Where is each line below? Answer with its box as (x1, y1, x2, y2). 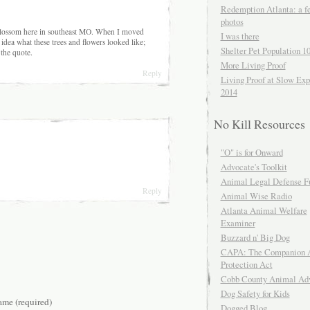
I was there (220, 30, 259, 43)
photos (220, 15, 244, 28)
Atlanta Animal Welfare (220, 204, 307, 217)
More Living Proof (220, 59, 286, 72)
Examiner (220, 217, 255, 230)
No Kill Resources (213, 116, 305, 133)
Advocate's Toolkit (220, 161, 287, 174)
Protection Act (220, 258, 273, 271)
